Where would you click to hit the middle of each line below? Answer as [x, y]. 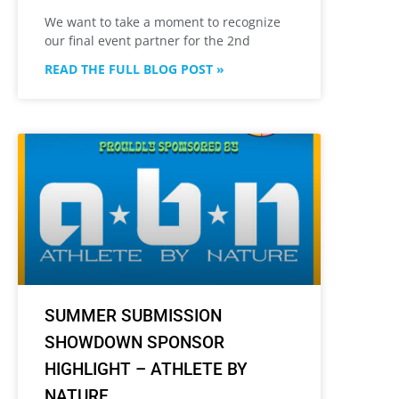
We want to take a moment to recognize [163, 22]
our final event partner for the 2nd [147, 41]
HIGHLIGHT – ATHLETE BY [146, 370]
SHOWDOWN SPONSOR [134, 343]
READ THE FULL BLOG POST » [134, 69]
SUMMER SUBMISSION [133, 316]
